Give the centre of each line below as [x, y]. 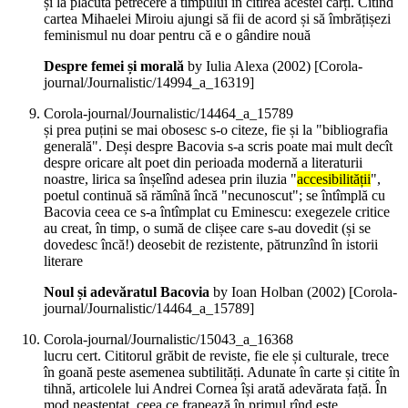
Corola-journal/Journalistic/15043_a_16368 [168, 340]
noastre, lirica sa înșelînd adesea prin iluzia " [170, 179]
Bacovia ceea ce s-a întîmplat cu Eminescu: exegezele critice [217, 212]
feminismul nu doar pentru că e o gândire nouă [177, 36]
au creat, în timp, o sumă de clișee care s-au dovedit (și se [207, 229]
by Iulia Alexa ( [230, 66]
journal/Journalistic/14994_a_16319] [149, 83]
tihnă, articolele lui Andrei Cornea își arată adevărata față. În [215, 389]
